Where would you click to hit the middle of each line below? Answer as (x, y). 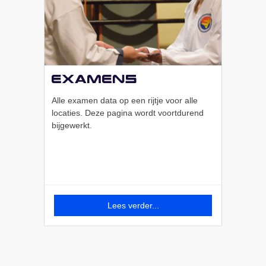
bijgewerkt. (72, 126)
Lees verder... (133, 206)
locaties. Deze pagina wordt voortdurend (128, 113)
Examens (95, 79)
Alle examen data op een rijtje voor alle (125, 101)
